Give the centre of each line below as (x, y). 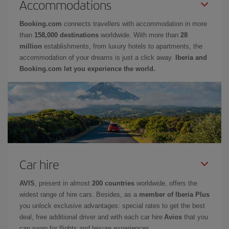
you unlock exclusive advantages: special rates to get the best (112, 205)
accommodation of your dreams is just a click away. (97, 57)
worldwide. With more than (140, 35)
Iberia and (191, 57)
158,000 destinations (66, 35)
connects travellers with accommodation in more (134, 24)
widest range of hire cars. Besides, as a (79, 194)
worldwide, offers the (166, 183)
